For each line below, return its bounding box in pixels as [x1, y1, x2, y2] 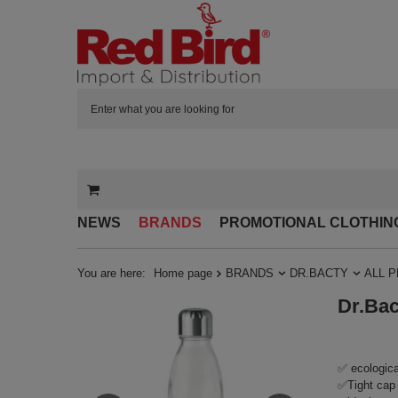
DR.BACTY [290, 267, 348, 281]
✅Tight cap [337, 378, 395, 393]
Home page [154, 267, 212, 281]
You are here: [77, 267, 149, 281]
